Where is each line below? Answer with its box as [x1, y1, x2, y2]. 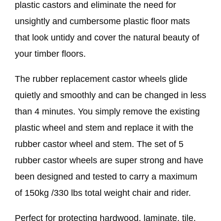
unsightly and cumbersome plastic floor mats [15, 16, 190, 26]
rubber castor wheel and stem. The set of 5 [15, 139, 184, 149]
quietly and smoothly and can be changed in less [15, 90, 206, 100]
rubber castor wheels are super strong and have [15, 155, 203, 165]
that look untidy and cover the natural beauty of [15, 32, 199, 42]
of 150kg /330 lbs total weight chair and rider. [15, 187, 191, 198]
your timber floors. [15, 48, 86, 59]
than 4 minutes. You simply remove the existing [15, 106, 200, 116]
